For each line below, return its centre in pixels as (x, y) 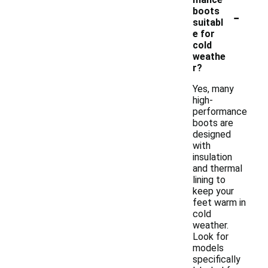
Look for (211, 237)
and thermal (217, 168)
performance (220, 112)
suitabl (208, 22)
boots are (213, 123)
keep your (213, 191)
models (208, 248)
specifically (217, 259)
